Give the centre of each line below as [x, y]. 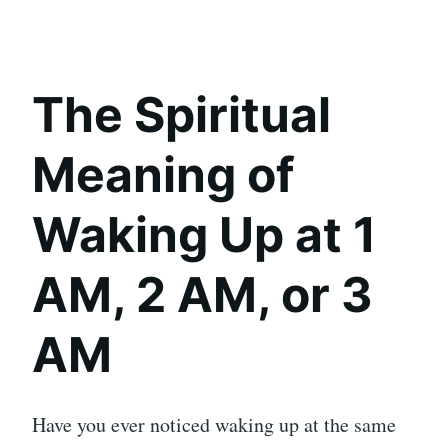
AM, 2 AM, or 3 [202, 295]
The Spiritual [181, 115]
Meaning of [163, 175]
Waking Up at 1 [204, 235]
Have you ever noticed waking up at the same [214, 425]
